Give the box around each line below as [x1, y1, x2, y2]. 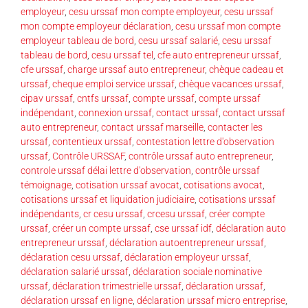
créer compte [209, 208, 265, 219]
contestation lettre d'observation [136, 135, 274, 147]
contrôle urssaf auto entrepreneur [129, 150, 272, 162]
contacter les [208, 121, 263, 133]
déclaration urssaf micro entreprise [137, 294, 285, 306]
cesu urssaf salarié [138, 34, 218, 46]
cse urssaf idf [155, 222, 212, 234]
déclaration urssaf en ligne [21, 294, 133, 306]
